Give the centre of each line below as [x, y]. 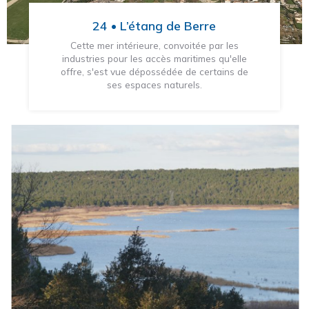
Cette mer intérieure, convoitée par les [154, 45]
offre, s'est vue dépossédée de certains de [154, 71]
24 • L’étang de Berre [154, 26]
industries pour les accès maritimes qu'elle [154, 58]
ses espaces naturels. [154, 84]
